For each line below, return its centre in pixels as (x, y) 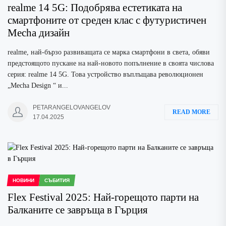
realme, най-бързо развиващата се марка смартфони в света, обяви (109, 52)
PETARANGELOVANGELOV (72, 107)
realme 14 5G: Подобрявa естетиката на (95, 8)
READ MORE (191, 112)
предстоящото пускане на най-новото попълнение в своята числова (111, 63)
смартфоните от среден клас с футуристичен (107, 20)
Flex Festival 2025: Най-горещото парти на (103, 197)
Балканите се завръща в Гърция (78, 210)
